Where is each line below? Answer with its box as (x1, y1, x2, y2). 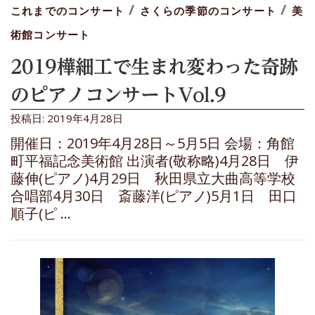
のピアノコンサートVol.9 (11, 84, 226, 104)
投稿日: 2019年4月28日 (11, 110, 123, 125)
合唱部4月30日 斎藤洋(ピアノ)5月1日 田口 (11, 186, 297, 205)
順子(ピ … (11, 203, 71, 223)
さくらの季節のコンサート (139, 3, 277, 18)
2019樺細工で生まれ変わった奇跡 (11, 56, 298, 76)
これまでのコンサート (11, 3, 124, 18)
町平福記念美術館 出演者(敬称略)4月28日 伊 (11, 150, 299, 170)
